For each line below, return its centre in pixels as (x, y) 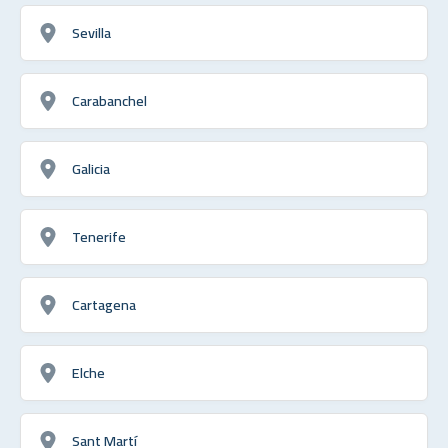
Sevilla (91, 32)
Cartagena (104, 304)
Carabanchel (109, 100)
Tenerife (99, 236)
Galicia (91, 168)
